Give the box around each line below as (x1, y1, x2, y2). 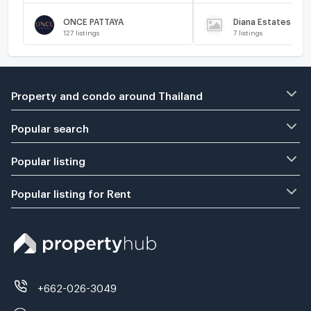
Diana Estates (233, 16, 292, 24)
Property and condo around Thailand (11, 90, 203, 99)
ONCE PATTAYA (63, 16, 124, 24)
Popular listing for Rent (11, 187, 131, 196)
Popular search (11, 122, 89, 131)
